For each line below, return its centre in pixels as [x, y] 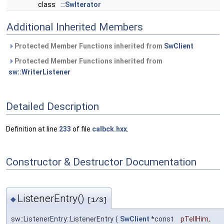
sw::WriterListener [39, 72]
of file [81, 129]
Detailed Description [52, 107]
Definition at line [32, 129]
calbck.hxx [109, 129]
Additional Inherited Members [75, 27]
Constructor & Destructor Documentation [101, 162]
